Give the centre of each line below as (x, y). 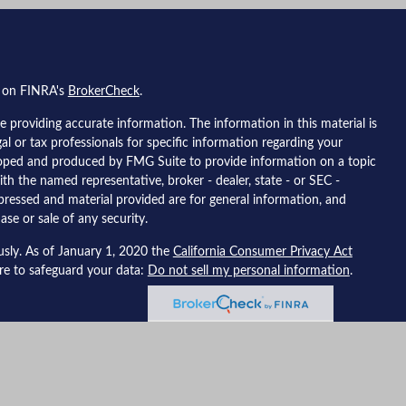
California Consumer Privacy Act (262, 252)
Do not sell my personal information (248, 271)
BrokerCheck (103, 92)
